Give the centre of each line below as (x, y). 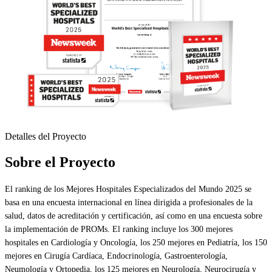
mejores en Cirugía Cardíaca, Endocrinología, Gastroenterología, (116, 256)
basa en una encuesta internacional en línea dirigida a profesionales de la (129, 202)
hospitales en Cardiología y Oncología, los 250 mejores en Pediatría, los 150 (136, 242)
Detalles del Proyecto (46, 136)
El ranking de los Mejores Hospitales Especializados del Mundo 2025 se (128, 189)
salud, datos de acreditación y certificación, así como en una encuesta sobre (134, 216)
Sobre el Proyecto (60, 162)
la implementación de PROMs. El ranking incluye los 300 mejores (119, 229)
